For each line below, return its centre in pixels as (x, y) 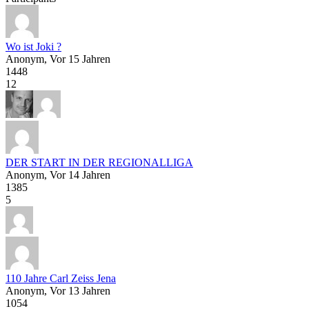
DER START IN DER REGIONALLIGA (99, 162)
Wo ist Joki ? (33, 46)
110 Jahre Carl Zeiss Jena (61, 278)
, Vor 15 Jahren (77, 59)
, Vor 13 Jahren (77, 290)
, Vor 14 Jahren (77, 175)
